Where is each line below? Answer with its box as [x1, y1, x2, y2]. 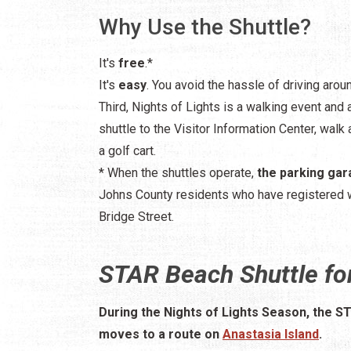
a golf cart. [99, 143, 156, 158]
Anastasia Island [223, 326, 319, 342]
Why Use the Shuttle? [99, 13, 311, 40]
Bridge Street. [99, 208, 174, 224]
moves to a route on [99, 326, 223, 342]
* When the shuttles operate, [99, 165, 257, 180]
